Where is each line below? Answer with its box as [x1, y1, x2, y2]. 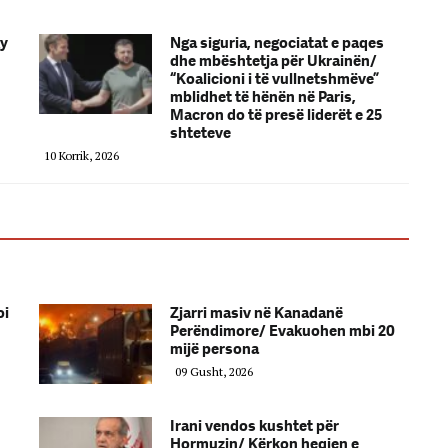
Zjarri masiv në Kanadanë [170, 303, 343, 322]
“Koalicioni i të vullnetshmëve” [170, 69, 379, 88]
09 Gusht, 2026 [175, 363, 253, 379]
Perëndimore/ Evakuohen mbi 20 [170, 321, 395, 340]
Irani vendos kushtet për [170, 416, 339, 435]
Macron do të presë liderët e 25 [170, 105, 382, 124]
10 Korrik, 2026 [44, 147, 119, 163]
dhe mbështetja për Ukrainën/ [170, 51, 377, 70]
